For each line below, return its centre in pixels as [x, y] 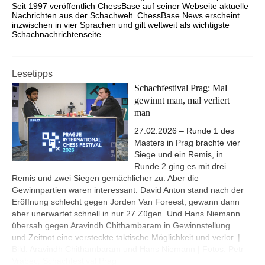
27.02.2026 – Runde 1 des [184, 131]
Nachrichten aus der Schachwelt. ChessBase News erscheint [126, 15]
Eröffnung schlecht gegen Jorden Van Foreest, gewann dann [126, 202]
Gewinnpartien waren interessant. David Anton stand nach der [128, 190]
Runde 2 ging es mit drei [180, 167]
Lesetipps [32, 73]
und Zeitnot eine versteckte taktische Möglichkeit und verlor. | [126, 237]
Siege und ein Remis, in [179, 155]
